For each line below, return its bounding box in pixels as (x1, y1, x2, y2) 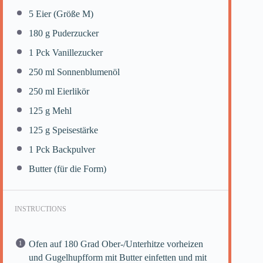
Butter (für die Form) (29, 164, 106, 174)
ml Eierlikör (43, 86, 89, 97)
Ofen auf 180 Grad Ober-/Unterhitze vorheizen (29, 239, 203, 249)
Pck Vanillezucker (33, 48, 103, 58)
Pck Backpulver (33, 144, 95, 155)
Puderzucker (50, 28, 99, 39)
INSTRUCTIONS (15, 205, 66, 214)
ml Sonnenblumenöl (43, 67, 120, 77)
